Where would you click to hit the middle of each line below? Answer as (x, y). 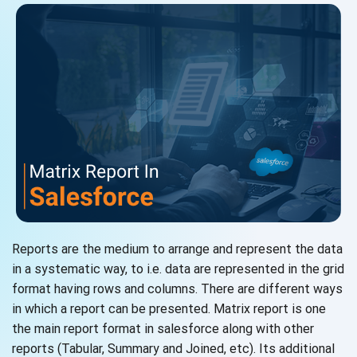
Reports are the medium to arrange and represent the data (177, 249)
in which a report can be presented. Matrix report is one (169, 309)
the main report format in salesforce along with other (163, 329)
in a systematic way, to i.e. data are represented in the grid (178, 269)
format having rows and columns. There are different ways (177, 289)
